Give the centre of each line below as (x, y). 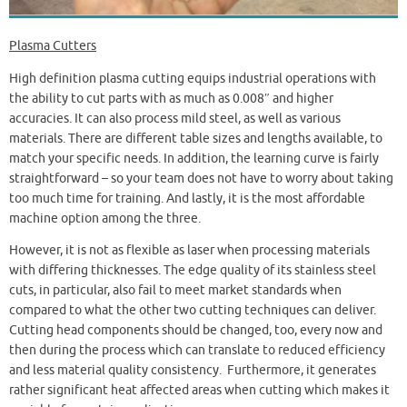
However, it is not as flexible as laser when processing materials (189, 251)
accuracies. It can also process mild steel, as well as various (175, 118)
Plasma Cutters (53, 46)
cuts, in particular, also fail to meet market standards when (175, 291)
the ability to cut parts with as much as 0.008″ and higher (171, 98)
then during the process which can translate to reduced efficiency (197, 351)
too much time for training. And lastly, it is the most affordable (187, 198)
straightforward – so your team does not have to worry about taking (201, 178)
